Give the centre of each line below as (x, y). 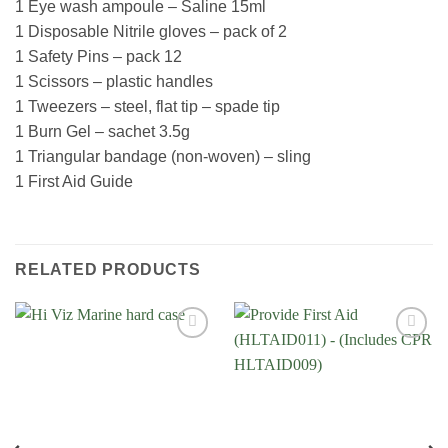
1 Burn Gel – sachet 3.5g (102, 131)
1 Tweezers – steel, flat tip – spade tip (147, 106)
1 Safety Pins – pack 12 (98, 56)
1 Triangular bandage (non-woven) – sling (163, 156)
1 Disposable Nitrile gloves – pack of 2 (151, 31)
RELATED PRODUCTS (108, 270)
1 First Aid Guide (74, 181)
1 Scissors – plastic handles (114, 81)
